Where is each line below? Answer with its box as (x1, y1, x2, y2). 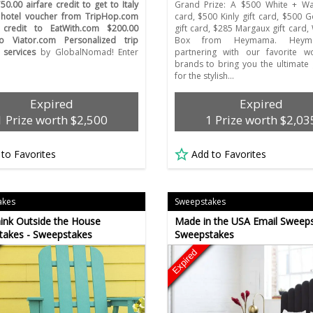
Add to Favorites (191, 147, 266, 161)
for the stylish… (174, 70, 234, 82)
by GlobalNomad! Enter (36, 46, 139, 59)
